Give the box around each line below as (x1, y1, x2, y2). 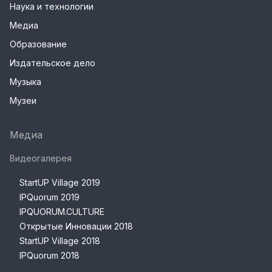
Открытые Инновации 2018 (19, 221, 133, 232)
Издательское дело (10, 58, 95, 69)
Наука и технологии (10, 1, 93, 12)
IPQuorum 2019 (19, 192, 80, 203)
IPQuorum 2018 (19, 250, 80, 261)
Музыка (10, 76, 41, 87)
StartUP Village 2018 (19, 236, 100, 246)
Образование (10, 39, 67, 50)
